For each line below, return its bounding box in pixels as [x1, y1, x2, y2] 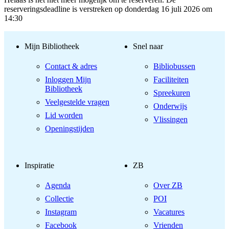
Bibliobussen [153, 62, 195, 71]
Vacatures [153, 207, 185, 216]
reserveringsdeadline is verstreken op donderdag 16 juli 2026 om [4, 4, 212, 13]
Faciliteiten [153, 75, 189, 84]
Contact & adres [45, 62, 97, 71]
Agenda [45, 180, 71, 190]
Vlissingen [153, 115, 188, 124]
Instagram [45, 207, 77, 216]
